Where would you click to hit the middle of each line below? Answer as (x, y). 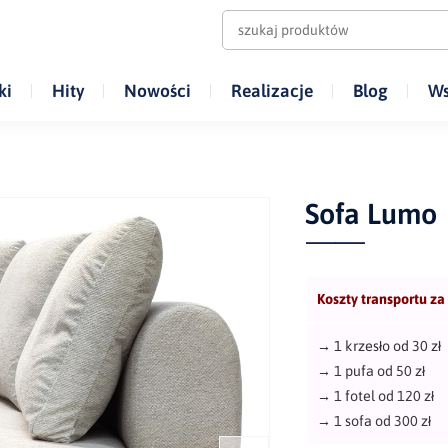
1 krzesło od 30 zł (388, 345)
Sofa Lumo (371, 213)
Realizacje (271, 90)
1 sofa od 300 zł (383, 420)
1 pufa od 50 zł (380, 370)
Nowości (157, 90)
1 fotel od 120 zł (383, 395)
